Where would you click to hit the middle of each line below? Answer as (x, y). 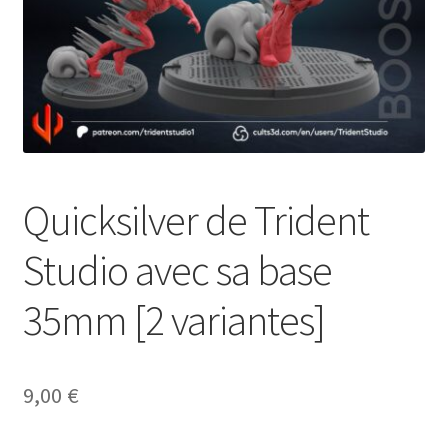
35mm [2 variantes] (173, 319)
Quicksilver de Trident (195, 219)
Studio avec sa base (177, 269)
